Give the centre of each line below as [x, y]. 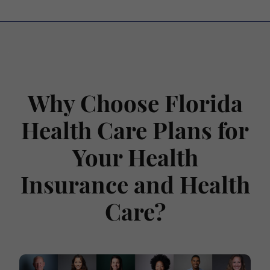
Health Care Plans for [135, 133]
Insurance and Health [135, 187]
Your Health [135, 160]
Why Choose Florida [135, 106]
